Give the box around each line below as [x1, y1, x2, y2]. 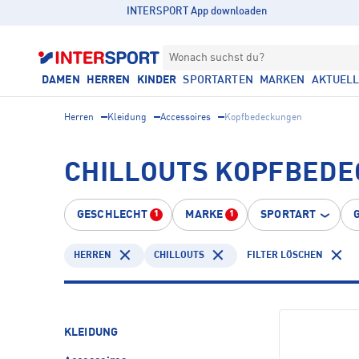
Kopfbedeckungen [224, 113, 302, 123]
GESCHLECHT [77, 209, 148, 220]
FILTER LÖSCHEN [247, 250, 323, 260]
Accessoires [160, 113, 211, 123]
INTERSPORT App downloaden [127, 6, 268, 17]
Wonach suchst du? [169, 52, 264, 63]
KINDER [136, 75, 177, 86]
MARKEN [259, 75, 305, 86]
